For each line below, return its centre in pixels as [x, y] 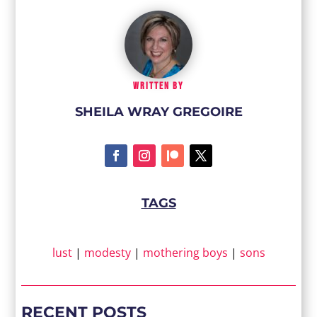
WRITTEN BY [158, 86]
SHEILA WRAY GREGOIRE [158, 112]
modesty [107, 253]
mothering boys [185, 253]
